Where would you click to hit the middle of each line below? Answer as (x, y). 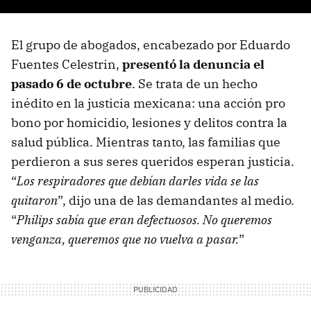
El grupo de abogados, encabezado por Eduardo (151, 45)
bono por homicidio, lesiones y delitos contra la (149, 123)
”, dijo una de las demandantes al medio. (176, 201)
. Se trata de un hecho (195, 84)
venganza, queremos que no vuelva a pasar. (125, 239)
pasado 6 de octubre (72, 84)
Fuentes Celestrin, (67, 65)
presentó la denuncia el (193, 65)
